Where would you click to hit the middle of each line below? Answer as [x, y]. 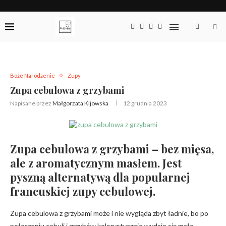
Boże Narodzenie [33, 75]
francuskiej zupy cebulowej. [83, 191]
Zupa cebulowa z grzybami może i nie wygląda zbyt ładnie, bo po [109, 213]
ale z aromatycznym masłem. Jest [96, 163]
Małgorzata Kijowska [80, 103]
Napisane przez [31, 103]
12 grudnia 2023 [145, 103]
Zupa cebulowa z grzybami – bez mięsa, [112, 149]
